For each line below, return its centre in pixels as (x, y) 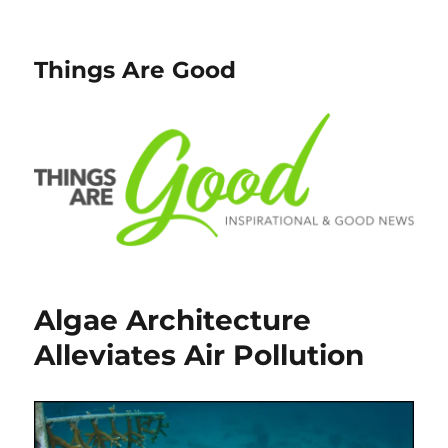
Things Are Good (135, 70)
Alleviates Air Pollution (199, 355)
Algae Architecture (173, 320)
